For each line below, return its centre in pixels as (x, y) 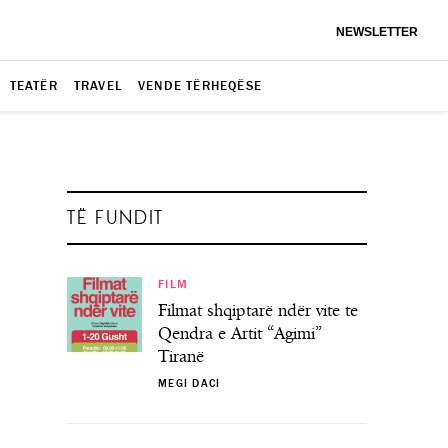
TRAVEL (97, 85)
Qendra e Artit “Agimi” (240, 334)
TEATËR (33, 85)
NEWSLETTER (377, 32)
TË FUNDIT (115, 217)
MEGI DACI (189, 383)
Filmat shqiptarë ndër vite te (258, 311)
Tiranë (181, 357)
